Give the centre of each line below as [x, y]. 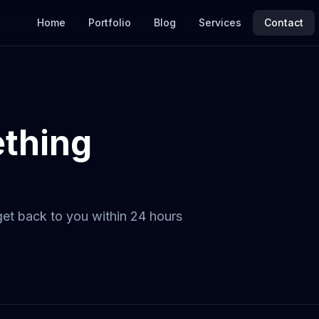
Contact [284, 22]
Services [220, 22]
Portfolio [110, 22]
